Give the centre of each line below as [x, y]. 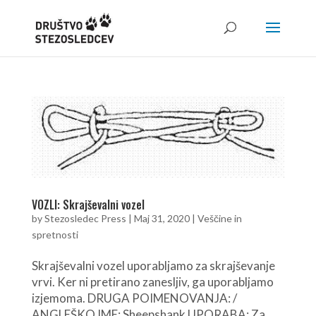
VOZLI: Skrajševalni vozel [88, 204]
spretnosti [55, 234]
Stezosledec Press [85, 218]
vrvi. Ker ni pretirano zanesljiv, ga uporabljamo [152, 281]
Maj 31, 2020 [162, 218]
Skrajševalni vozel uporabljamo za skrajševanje [153, 265]
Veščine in [219, 218]
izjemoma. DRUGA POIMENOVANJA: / [134, 298]
